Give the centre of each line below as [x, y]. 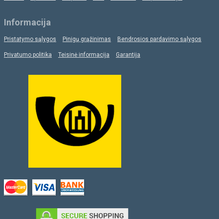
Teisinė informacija [84, 55]
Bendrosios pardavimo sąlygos [159, 39]
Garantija [128, 55]
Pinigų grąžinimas [87, 39]
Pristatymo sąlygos [30, 39]
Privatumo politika [28, 55]
